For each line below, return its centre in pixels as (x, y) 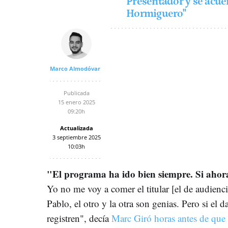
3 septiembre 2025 (76, 137)
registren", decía (79, 218)
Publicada (76, 93)
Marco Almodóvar (75, 68)
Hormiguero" (156, 13)
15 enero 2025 (76, 102)
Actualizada (76, 128)
